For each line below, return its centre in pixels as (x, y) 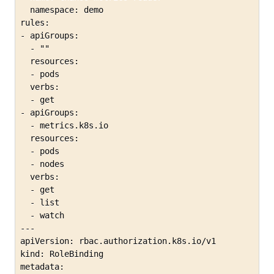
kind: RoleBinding (62, 254)
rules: (35, 23)
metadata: (42, 267)
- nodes (42, 164)
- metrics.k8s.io (64, 126)
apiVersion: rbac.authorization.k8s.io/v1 (118, 241)
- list (40, 203)
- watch (42, 216)
